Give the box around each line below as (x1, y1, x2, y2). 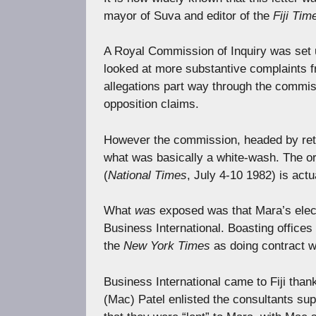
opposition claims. (104, 97, 199, 111)
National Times (108, 168, 187, 182)
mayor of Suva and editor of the (104, 8, 273, 23)
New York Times (123, 239, 210, 253)
